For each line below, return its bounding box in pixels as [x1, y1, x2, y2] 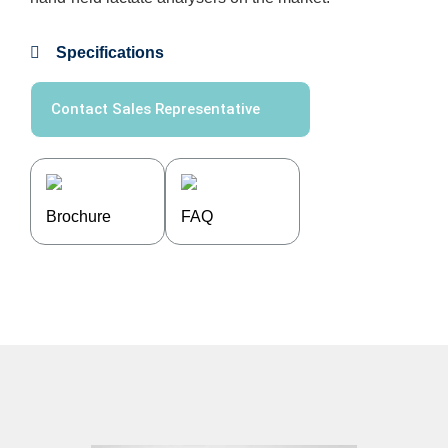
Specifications [56, 44, 164, 62]
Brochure [46, 208, 111, 226]
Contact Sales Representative [51, 100, 260, 119]
